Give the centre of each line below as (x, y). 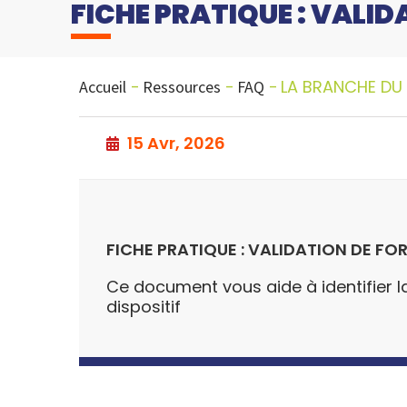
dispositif (144, 306)
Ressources (182, 86)
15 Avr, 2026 (174, 143)
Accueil (103, 86)
